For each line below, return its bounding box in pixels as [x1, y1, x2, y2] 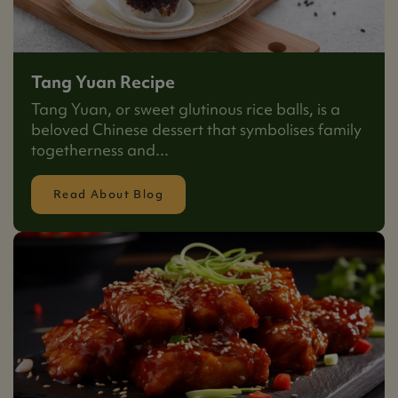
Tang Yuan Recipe [31, 69, 175, 93]
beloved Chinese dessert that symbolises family [31, 118, 362, 139]
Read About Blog [53, 187, 163, 203]
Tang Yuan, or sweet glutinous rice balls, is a [31, 98, 340, 119]
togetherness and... [31, 139, 169, 160]
